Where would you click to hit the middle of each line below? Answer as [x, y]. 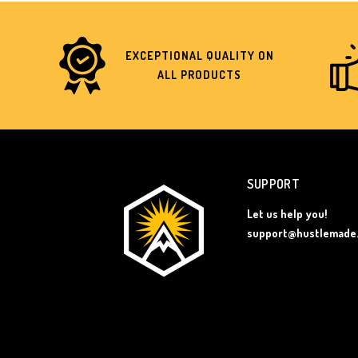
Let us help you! [287, 214]
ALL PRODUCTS [199, 75]
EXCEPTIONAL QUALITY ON [199, 56]
